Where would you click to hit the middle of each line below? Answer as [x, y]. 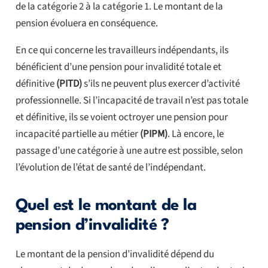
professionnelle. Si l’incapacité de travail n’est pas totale [132, 101]
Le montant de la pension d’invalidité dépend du [115, 255]
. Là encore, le [195, 134]
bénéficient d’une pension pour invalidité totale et [118, 67]
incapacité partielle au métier [77, 134]
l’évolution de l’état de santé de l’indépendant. [110, 168]
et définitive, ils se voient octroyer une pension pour [121, 118]
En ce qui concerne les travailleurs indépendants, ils [122, 51]
